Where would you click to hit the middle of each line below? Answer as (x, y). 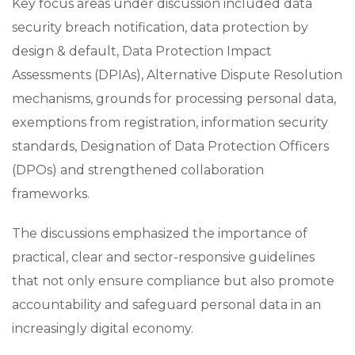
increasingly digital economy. (103, 328)
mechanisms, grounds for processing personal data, (174, 98)
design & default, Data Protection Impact (142, 51)
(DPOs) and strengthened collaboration (138, 170)
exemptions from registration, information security (170, 122)
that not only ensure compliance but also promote (173, 281)
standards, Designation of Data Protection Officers (170, 146)
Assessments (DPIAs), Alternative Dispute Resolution (177, 74)
